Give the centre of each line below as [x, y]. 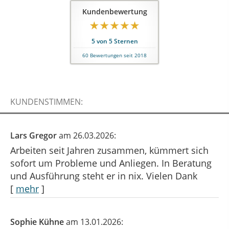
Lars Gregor [35, 136]
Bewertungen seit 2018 [118, 56]
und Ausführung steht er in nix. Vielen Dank [104, 176]
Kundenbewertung [114, 12]
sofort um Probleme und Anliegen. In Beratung [111, 163]
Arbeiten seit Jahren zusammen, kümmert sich [109, 151]
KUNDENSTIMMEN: [47, 102]
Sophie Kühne [38, 222]
